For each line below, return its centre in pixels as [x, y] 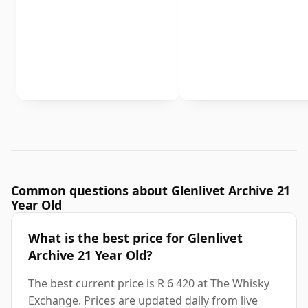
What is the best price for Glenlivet [135, 238]
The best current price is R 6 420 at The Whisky [149, 284]
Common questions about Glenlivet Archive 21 [151, 191]
